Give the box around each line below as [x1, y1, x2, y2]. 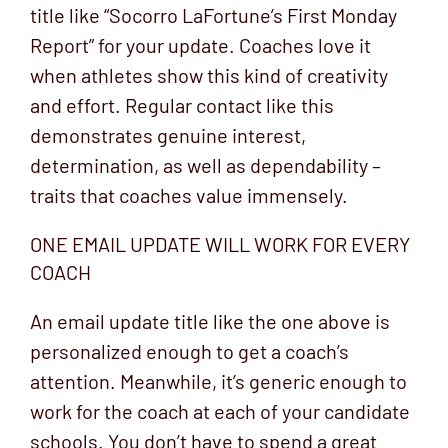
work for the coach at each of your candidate [30, 398, 410, 423]
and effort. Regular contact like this [30, 92, 334, 117]
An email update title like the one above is [30, 308, 390, 333]
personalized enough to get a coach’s [30, 338, 349, 363]
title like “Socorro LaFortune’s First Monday [30, 2, 397, 27]
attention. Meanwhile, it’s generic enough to [30, 368, 407, 393]
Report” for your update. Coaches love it [30, 32, 371, 57]
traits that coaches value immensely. [30, 182, 348, 207]
